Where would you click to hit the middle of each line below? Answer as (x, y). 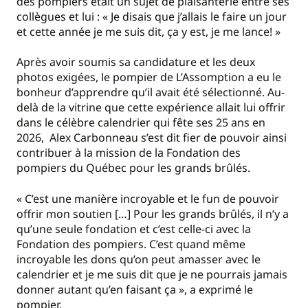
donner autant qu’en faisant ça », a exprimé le (135, 289)
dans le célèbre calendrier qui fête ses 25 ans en (141, 123)
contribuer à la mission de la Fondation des (129, 153)
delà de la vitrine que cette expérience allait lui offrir (151, 108)
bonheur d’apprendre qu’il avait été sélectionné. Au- (151, 92)
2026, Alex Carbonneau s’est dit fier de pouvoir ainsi (152, 138)
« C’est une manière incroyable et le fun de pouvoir (148, 198)
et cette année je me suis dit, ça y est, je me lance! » (148, 31)
